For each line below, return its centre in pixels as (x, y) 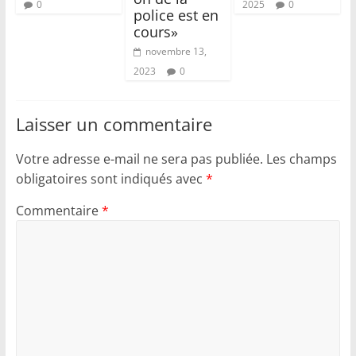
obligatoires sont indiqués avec (110, 178)
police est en (176, 15)
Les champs (301, 159)
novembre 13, (176, 51)
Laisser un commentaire (114, 124)
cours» (155, 31)
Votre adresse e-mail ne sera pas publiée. (139, 159)
